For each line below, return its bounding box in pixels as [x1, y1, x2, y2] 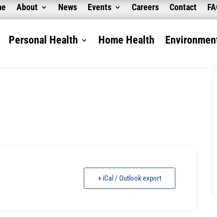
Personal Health [8, 34, 78, 46]
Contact [170, 2, 197, 12]
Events [88, 2, 112, 12]
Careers [132, 2, 159, 12]
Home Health [98, 34, 155, 46]
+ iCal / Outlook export [98, 173, 161, 183]
